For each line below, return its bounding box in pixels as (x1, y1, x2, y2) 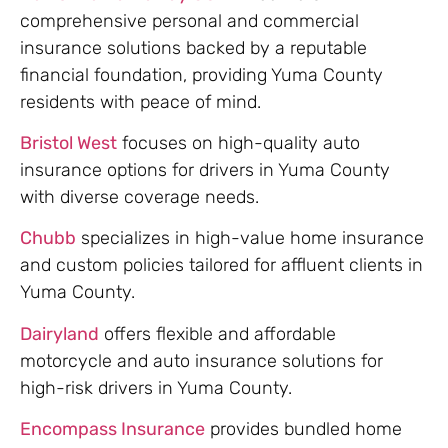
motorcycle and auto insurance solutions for (20, 349, 383, 372)
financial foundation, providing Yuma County (20, 63, 383, 86)
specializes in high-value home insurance (76, 227, 424, 250)
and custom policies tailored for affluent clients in (20, 254, 423, 277)
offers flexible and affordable (99, 322, 336, 345)
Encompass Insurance (20, 418, 205, 441)
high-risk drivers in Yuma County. (20, 376, 292, 399)
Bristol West (20, 131, 117, 154)
